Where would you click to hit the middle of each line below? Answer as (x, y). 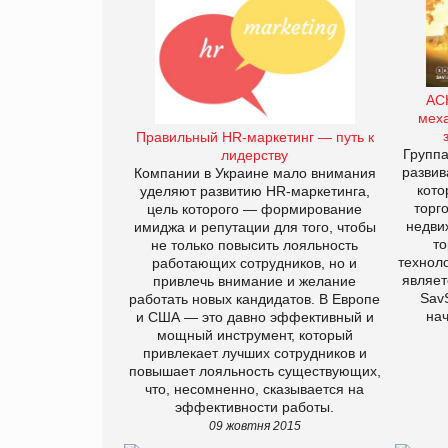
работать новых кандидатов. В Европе (254, 299)
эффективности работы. (254, 407)
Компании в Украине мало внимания (254, 173)
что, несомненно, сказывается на (254, 389)
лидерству (254, 155)
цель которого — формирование (254, 209)
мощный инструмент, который (254, 335)
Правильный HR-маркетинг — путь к (254, 137)
